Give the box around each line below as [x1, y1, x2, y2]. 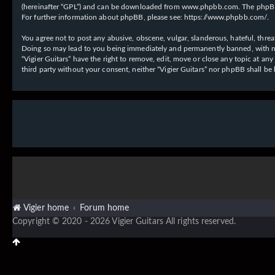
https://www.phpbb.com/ [184, 13, 268, 21]
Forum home [80, 203, 130, 212]
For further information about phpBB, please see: [21, 13, 184, 21]
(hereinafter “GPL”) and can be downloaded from [21, 2, 182, 10]
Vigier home [23, 203, 69, 212]
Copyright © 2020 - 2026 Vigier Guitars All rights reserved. [12, 217, 236, 226]
